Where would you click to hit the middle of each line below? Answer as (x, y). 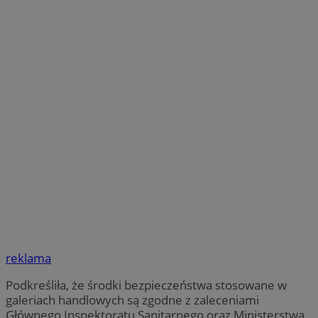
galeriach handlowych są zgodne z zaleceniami (132, 300)
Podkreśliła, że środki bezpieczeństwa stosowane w (146, 285)
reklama (28, 258)
